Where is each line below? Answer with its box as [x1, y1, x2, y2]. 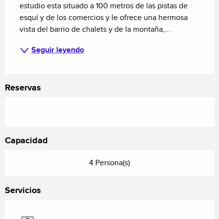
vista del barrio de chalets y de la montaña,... [20, 25, 171, 35]
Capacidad [5, 135, 48, 147]
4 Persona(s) [89, 158, 130, 168]
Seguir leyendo [31, 45, 84, 55]
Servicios [5, 185, 41, 197]
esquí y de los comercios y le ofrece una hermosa [20, 13, 188, 23]
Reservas [5, 83, 41, 94]
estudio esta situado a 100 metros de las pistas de [20, 1, 188, 11]
